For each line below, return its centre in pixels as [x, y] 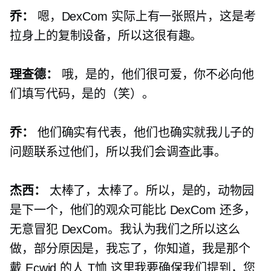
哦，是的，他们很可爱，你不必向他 [156, 75]
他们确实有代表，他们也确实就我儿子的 [144, 133]
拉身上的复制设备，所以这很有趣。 [106, 36]
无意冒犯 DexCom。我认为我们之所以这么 [125, 230]
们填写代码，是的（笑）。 [82, 94]
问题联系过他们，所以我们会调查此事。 [118, 152]
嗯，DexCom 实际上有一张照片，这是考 [145, 17]
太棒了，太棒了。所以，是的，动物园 [150, 191]
